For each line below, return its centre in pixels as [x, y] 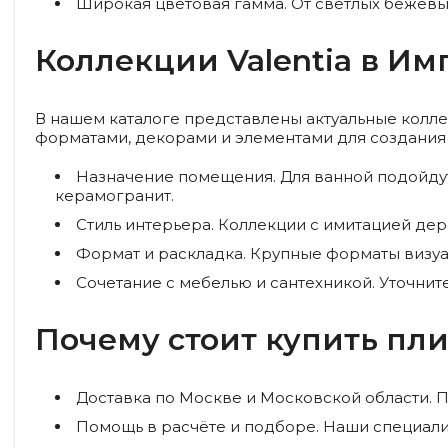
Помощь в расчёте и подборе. [197, 426]
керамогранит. [114, 195]
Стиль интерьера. [145, 224]
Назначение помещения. [176, 176]
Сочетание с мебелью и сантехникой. [225, 282]
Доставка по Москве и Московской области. [254, 397]
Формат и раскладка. [161, 253]
